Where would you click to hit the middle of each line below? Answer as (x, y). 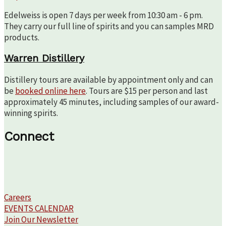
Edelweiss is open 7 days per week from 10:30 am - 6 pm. (103, 15)
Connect (29, 137)
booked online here (50, 91)
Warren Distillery (44, 59)
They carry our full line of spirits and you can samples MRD (109, 26)
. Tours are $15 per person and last (147, 91)
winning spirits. (31, 113)
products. (22, 37)
